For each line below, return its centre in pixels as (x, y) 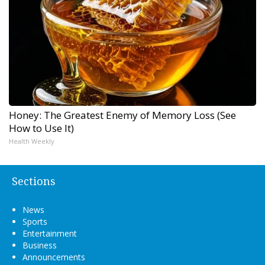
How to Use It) (41, 128)
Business (40, 245)
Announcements (54, 257)
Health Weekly (32, 141)
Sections (34, 181)
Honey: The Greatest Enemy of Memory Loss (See (122, 115)
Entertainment (50, 233)
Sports (35, 221)
